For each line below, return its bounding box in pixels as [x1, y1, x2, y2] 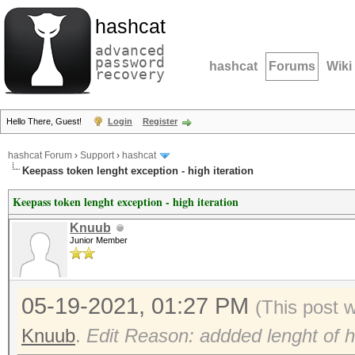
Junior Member [70, 235, 128, 245]
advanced [95, 42, 165, 59]
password [95, 54, 165, 71]
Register [143, 116, 177, 126]
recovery [95, 66, 165, 82]
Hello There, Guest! [6, 116, 84, 126]
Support [80, 150, 114, 162]
